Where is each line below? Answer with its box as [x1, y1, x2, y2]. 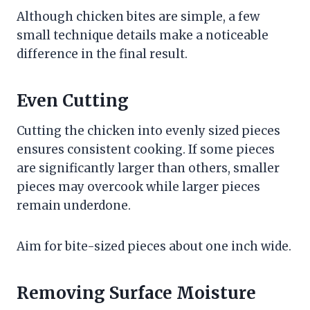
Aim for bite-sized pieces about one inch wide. [17, 239, 291, 255]
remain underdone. [17, 198, 131, 214]
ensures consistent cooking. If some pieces [17, 142, 275, 158]
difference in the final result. [17, 46, 188, 62]
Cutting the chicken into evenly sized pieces [17, 123, 280, 139]
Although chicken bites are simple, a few [17, 9, 259, 25]
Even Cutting [17, 90, 129, 112]
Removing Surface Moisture [17, 282, 256, 304]
